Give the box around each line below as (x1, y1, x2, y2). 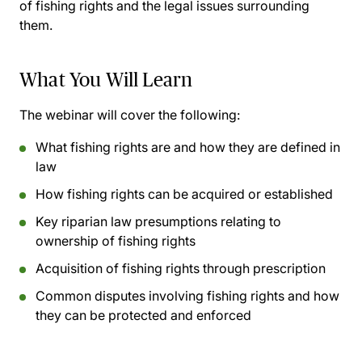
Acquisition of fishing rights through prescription (36, 260, 326, 276)
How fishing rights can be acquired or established (36, 186, 333, 202)
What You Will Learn (19, 69, 193, 90)
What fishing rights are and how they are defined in (36, 139, 340, 155)
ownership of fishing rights (36, 233, 196, 249)
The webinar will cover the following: (19, 107, 240, 123)
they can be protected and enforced (36, 307, 251, 323)
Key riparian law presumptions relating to (36, 213, 281, 229)
